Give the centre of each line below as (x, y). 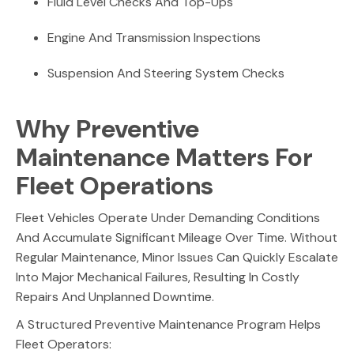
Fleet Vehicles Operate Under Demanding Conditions (168, 218)
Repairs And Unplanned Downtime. (117, 297)
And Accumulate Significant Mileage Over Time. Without (177, 237)
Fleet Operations (117, 186)
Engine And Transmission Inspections (156, 38)
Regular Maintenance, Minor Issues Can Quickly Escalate (177, 257)
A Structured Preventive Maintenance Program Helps (168, 324)
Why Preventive (107, 129)
